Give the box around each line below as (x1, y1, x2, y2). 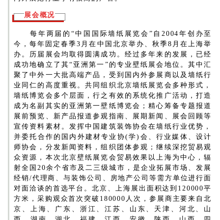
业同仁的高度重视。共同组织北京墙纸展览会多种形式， (14, 81, 212, 89)
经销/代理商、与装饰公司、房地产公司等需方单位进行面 (14, 174, 212, 182)
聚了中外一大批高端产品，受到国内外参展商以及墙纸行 (14, 71, 212, 79)
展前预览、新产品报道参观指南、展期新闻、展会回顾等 (14, 112, 212, 120)
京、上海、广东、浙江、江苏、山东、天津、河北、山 (14, 205, 212, 213)
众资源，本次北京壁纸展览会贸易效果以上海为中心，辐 (14, 153, 212, 161)
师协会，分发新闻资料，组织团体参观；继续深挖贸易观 (14, 143, 212, 151)
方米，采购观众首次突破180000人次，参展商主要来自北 (14, 194, 212, 202)
